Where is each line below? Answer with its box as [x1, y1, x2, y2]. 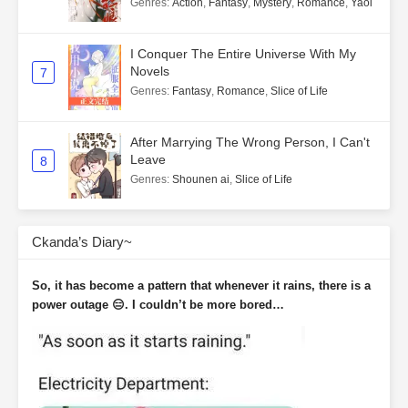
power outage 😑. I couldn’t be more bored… [32, 298, 284, 312]
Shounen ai [172, 173, 229, 187]
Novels [130, 64, 169, 79]
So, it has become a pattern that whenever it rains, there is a [32, 279, 371, 293]
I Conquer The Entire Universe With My [130, 46, 356, 62]
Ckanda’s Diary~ [32, 234, 132, 250]
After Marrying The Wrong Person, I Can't [130, 135, 370, 150]
